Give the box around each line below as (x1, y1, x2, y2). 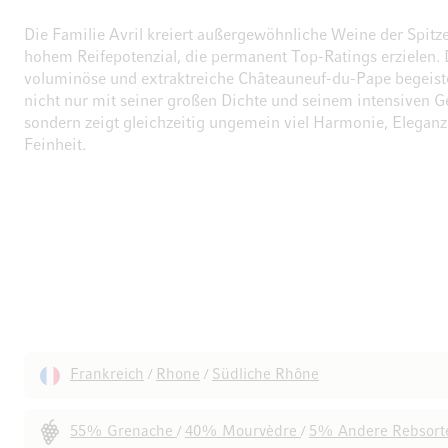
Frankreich (70, 368, 144, 382)
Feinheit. (24, 138, 86, 154)
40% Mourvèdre (185, 425, 301, 439)
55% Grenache (70, 425, 177, 439)
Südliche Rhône (212, 368, 319, 382)
